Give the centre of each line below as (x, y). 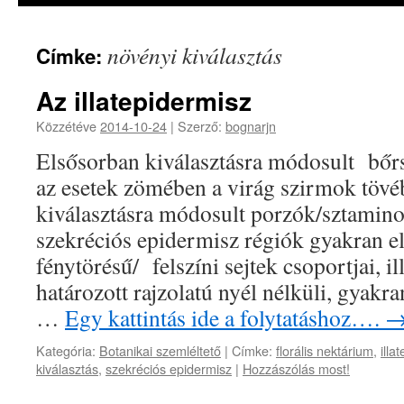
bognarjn (251, 126)
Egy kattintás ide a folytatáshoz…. (225, 317)
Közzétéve (68, 126)
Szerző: (200, 126)
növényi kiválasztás (195, 55)
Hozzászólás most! (296, 368)
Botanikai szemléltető (160, 350)
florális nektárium (325, 350)
